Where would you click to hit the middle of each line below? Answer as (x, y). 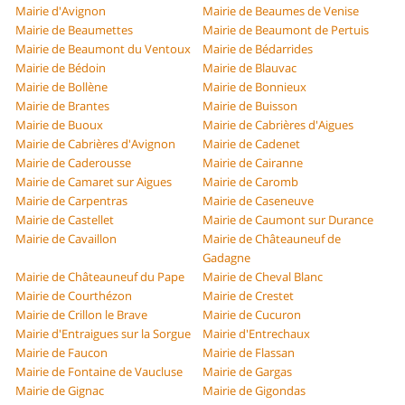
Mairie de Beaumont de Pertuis (286, 30)
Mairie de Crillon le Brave (82, 315)
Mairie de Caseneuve (258, 201)
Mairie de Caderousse (74, 163)
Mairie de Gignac (60, 391)
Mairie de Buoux (60, 125)
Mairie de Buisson (250, 106)
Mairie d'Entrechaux (256, 334)
